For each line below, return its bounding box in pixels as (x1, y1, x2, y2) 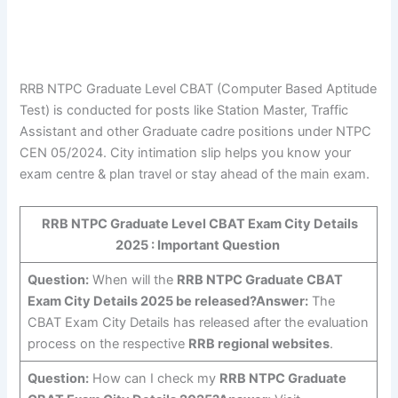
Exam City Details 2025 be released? (27, 292, 256, 309)
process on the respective (27, 335, 188, 352)
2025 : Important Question (115, 236, 283, 253)
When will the (88, 271, 177, 288)
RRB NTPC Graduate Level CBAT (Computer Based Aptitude (20, 81, 378, 98)
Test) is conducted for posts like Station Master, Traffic (20, 102, 349, 119)
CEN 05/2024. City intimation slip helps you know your (20, 145, 352, 162)
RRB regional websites (187, 335, 330, 352)
